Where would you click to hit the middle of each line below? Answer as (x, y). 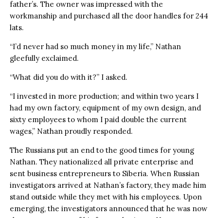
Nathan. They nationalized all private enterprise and (101, 162)
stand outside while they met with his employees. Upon (106, 197)
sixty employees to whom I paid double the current (98, 119)
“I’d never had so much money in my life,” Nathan (95, 46)
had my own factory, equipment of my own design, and (105, 108)
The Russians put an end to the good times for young (102, 150)
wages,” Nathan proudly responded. (72, 131)
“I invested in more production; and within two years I (104, 96)
